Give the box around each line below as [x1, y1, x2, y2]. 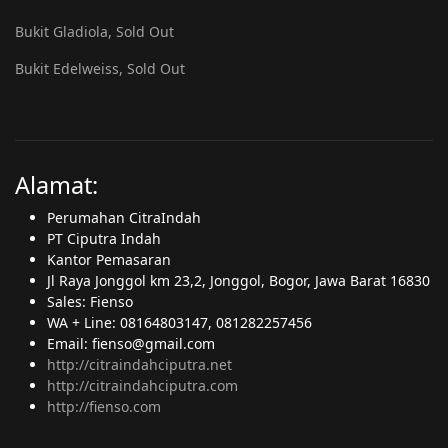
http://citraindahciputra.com [47, 376, 238, 395]
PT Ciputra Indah [47, 229, 161, 248]
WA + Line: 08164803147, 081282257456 [47, 313, 312, 332]
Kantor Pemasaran [47, 250, 171, 269]
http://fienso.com [47, 397, 161, 416]
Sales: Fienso [47, 292, 133, 311]
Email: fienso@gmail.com [47, 334, 215, 353]
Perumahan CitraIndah [47, 208, 201, 227]
